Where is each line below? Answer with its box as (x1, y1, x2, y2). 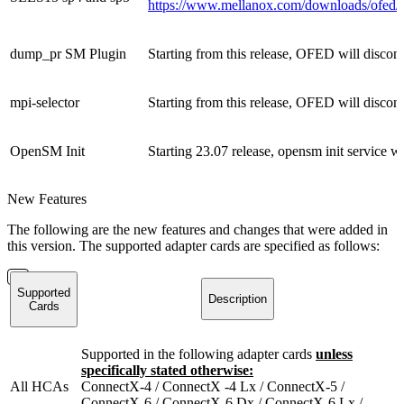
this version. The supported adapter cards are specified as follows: (7, 237, 380, 253)
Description (208, 292, 267, 307)
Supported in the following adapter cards (81, 345, 316, 362)
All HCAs (10, 378, 69, 394)
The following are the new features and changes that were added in (7, 221, 388, 237)
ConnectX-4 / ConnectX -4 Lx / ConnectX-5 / (81, 378, 344, 394)
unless (316, 345, 353, 362)
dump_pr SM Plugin (10, 45, 126, 61)
